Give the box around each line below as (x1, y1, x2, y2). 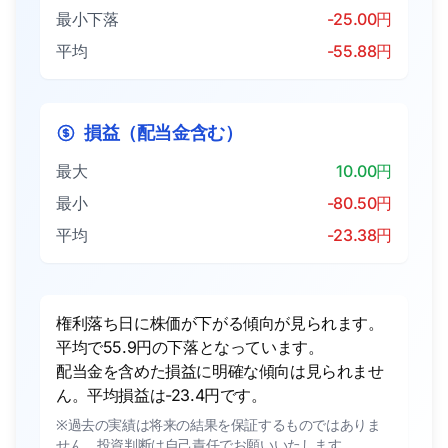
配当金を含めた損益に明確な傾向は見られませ (56, 361, 384, 381)
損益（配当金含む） (84, 122, 243, 143)
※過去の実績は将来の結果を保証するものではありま (56, 416, 381, 433)
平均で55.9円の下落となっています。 (56, 337, 324, 357)
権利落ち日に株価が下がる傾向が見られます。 (56, 313, 384, 333)
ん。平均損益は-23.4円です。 (56, 385, 267, 405)
